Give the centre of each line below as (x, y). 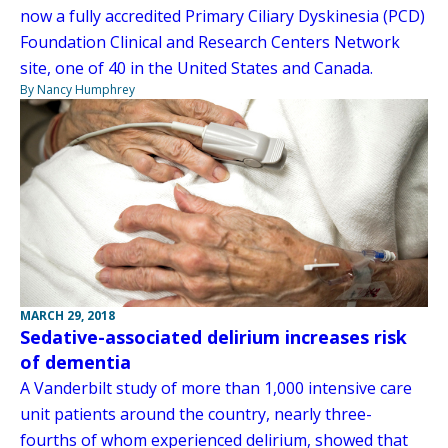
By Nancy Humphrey (77, 89)
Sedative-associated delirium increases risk (213, 337)
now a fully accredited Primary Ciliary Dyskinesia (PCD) (222, 15)
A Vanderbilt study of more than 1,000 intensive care (216, 388)
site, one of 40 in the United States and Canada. (196, 67)
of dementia (75, 362)
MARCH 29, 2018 (67, 316)
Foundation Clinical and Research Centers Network (210, 41)
